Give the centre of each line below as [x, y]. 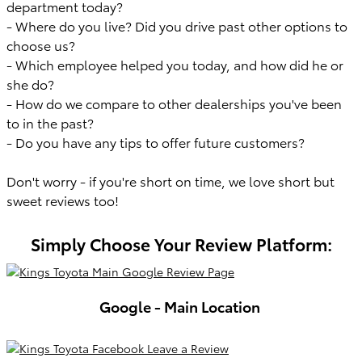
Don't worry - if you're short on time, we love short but [170, 181]
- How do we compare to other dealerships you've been [174, 103]
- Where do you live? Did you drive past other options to [177, 25]
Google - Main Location [179, 305]
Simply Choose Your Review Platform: [181, 244]
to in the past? [50, 122]
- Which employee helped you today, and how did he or [175, 64]
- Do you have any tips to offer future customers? [156, 142]
